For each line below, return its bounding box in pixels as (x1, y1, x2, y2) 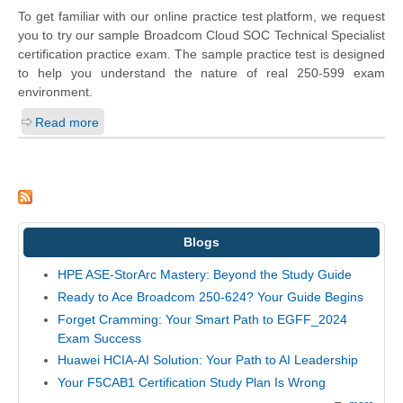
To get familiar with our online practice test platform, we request (18, 9, 385, 24)
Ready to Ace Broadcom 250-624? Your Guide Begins (57, 290, 363, 305)
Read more (35, 115, 99, 130)
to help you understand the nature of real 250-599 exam (18, 66, 385, 81)
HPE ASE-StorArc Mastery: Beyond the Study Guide (57, 267, 352, 282)
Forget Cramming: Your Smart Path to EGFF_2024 (57, 311, 347, 327)
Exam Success (57, 330, 141, 345)
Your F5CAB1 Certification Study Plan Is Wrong (57, 374, 326, 390)
